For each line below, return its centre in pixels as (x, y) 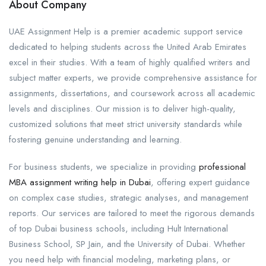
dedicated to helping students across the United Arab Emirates (128, 47)
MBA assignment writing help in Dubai (80, 182)
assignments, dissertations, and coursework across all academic (132, 93)
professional (222, 167)
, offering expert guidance (200, 182)
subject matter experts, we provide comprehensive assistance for (133, 77)
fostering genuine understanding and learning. (95, 139)
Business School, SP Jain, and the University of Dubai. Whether (127, 244)
